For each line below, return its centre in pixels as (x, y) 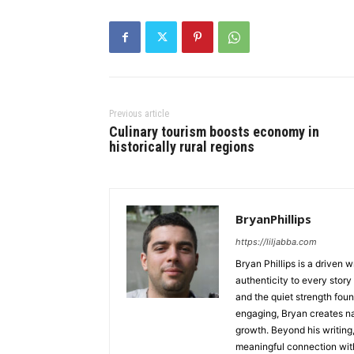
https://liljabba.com (276, 242)
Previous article (139, 114)
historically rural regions (182, 147)
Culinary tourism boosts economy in (214, 132)
